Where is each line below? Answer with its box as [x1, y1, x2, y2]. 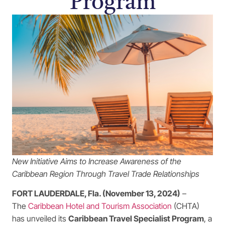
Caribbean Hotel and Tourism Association [28, 201, 172, 211]
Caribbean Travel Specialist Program [68, 213, 204, 224]
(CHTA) [172, 201, 199, 211]
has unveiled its [12, 213, 68, 224]
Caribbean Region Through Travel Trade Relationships [12, 169, 199, 179]
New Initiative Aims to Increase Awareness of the [12, 156, 181, 166]
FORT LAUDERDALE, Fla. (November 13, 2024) [12, 188, 180, 199]
